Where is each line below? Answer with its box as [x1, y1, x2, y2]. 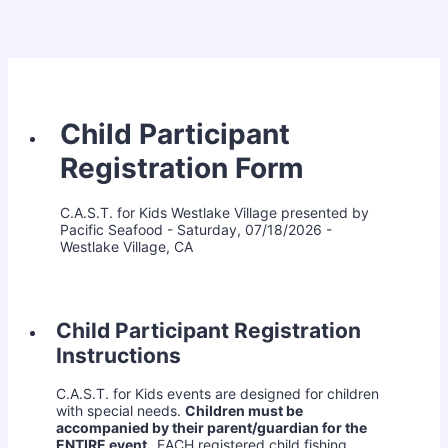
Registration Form [60, 150, 304, 185]
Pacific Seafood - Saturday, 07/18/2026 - [60, 220, 332, 238]
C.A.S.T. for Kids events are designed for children [56, 385, 379, 403]
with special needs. [56, 402, 185, 420]
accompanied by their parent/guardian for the [56, 419, 367, 437]
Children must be [185, 402, 303, 420]
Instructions [56, 342, 181, 368]
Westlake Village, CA [60, 237, 193, 255]
